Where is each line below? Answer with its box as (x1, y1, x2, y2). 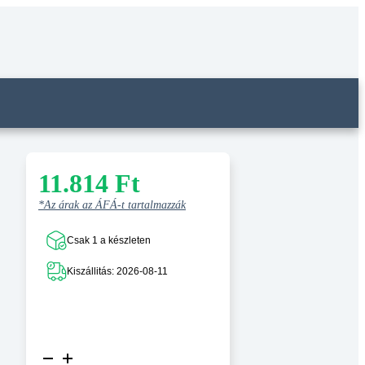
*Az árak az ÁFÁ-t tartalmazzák (38, 199, 186, 211)
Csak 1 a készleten (67, 235, 151, 246)
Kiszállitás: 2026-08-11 (67, 266, 168, 277)
